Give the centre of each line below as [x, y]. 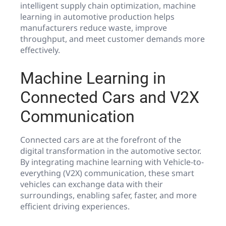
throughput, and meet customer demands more [112, 39]
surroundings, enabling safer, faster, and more [108, 195]
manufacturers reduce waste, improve [94, 27]
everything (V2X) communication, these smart [107, 173]
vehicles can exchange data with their [92, 184]
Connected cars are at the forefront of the [101, 140]
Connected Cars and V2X [110, 98]
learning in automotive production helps [97, 16]
